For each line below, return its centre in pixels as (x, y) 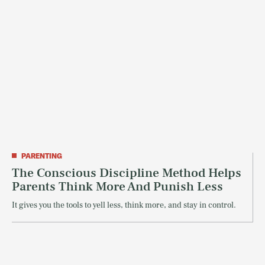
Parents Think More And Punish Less (117, 186)
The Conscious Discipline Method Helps (127, 172)
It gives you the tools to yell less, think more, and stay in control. (124, 205)
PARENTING (42, 156)
